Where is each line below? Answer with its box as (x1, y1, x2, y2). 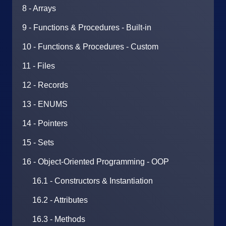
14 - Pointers (22, 119, 68, 128)
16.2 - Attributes (32, 196, 88, 204)
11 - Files (22, 62, 55, 70)
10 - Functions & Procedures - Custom (22, 42, 158, 51)
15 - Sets (22, 138, 54, 147)
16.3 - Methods (32, 215, 85, 223)
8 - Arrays (22, 4, 56, 13)
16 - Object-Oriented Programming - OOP (22, 157, 169, 166)
